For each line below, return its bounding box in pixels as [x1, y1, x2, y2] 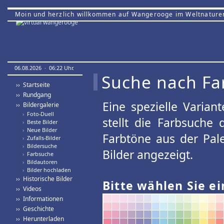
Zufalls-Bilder [24, 134, 60, 141]
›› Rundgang [16, 90, 51, 99]
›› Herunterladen [16, 214, 64, 223]
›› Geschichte [16, 204, 54, 213]
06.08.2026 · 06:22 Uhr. [14, 64, 74, 71]
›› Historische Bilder [16, 174, 72, 183]
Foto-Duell [24, 110, 54, 117]
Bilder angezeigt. [102, 146, 193, 162]
